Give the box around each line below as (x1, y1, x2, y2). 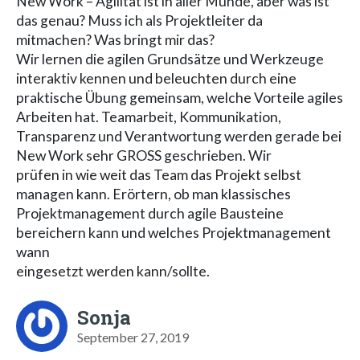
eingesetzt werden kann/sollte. (16, 262, 210, 280)
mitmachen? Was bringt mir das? (16, 31, 215, 48)
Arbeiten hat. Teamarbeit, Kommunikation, (16, 108, 281, 125)
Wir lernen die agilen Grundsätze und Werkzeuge (16, 50, 324, 67)
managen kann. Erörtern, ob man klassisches (16, 185, 291, 202)
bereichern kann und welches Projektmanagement (16, 223, 331, 241)
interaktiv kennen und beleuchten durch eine (16, 69, 297, 87)
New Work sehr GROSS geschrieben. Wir (16, 146, 272, 164)
